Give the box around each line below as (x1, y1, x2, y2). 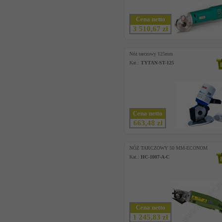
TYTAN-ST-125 (141, 60, 174, 65)
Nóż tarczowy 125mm (129, 51, 173, 56)
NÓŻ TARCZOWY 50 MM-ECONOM (129, 145, 208, 151)
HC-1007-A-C (141, 154, 169, 160)
